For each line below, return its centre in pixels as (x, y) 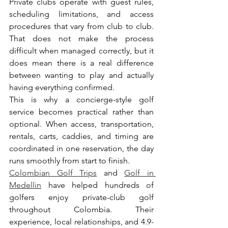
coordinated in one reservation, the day (81, 148)
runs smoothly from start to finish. (69, 160)
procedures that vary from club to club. (81, 26)
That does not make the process (81, 38)
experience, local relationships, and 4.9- (81, 221)
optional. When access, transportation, (81, 124)
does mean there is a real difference (81, 63)
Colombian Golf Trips (53, 173)
